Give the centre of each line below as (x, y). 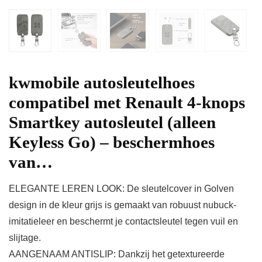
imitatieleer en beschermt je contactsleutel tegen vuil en (123, 222)
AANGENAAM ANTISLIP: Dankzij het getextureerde (117, 254)
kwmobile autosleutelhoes (102, 83)
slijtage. (25, 238)
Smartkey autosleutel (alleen (112, 123)
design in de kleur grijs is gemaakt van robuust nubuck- (123, 205)
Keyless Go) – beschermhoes (112, 142)
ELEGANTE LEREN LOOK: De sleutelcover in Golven (121, 189)
